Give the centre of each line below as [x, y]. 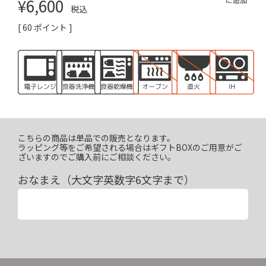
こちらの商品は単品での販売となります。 [96, 137]
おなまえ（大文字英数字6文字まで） [106, 179]
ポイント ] [53, 27]
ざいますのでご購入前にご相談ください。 [97, 156]
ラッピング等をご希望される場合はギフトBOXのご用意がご [130, 147]
